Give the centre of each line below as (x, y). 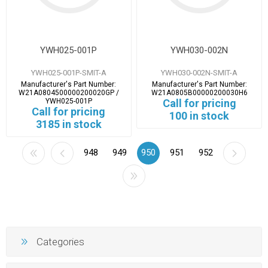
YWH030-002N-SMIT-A (200, 72)
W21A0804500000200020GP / (68, 92)
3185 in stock (68, 124)
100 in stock (200, 115)
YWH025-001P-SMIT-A (68, 72)
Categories (60, 242)
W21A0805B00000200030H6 (199, 92)
